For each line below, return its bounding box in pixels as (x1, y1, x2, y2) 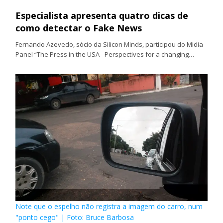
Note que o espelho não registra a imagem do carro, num (15, 201, 203, 211)
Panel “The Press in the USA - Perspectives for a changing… (15, 49, 195, 59)
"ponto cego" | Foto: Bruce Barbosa (15, 212, 134, 222)
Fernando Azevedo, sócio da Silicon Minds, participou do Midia (15, 39, 204, 49)
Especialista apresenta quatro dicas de (15, 9, 189, 21)
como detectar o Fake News (15, 21, 142, 34)
